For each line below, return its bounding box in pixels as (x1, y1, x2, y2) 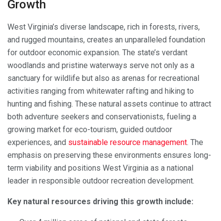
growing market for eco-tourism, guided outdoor (7, 124, 172, 134)
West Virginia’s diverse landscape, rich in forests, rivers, (7, 22, 200, 32)
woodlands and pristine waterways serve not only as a (7, 60, 194, 70)
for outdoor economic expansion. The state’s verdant (7, 47, 187, 57)
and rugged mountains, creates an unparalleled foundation (7, 35, 205, 44)
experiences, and (7, 137, 68, 147)
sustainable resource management (68, 137, 187, 147)
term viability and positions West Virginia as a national (7, 163, 193, 173)
